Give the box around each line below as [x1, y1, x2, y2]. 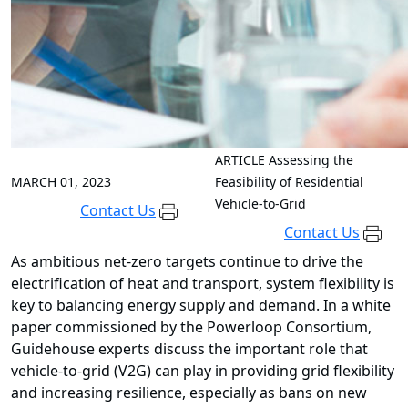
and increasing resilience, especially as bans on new [11, 382, 367, 403]
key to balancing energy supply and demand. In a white [11, 295, 391, 316]
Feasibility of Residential [215, 173, 363, 191]
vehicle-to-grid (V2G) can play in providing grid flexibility [11, 361, 394, 382]
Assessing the [269, 151, 353, 169]
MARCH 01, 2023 [11, 173, 111, 191]
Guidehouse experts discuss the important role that [11, 339, 368, 360]
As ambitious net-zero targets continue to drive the [11, 251, 363, 272]
